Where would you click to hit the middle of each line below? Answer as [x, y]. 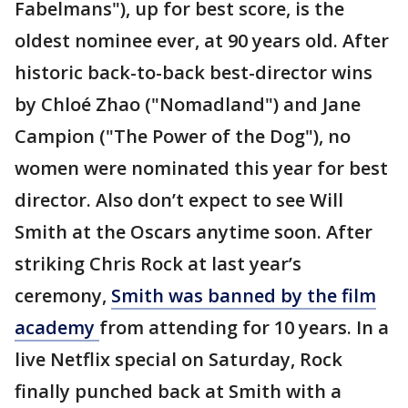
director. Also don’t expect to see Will [179, 200]
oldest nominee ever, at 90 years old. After [202, 41]
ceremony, [63, 296]
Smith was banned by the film [244, 296]
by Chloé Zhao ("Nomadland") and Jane [188, 104]
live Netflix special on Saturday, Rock [178, 359]
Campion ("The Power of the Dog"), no [183, 136]
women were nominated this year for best [201, 168]
